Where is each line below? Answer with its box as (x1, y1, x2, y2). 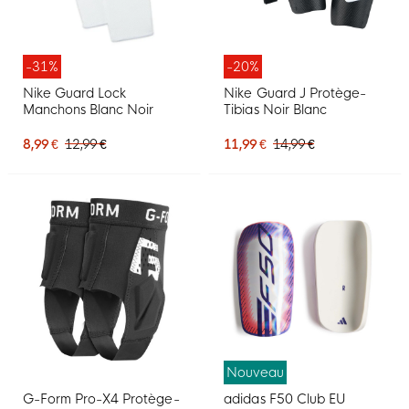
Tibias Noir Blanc (224, 101, 327, 119)
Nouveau (226, 363, 285, 381)
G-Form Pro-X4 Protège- (23, 390, 180, 407)
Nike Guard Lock (23, 85, 127, 102)
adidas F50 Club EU (224, 390, 346, 407)
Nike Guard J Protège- (224, 85, 366, 102)
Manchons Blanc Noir (23, 101, 154, 119)
